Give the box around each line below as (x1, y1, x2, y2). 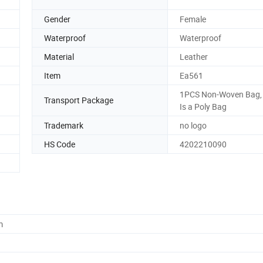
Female (180, 13, 206, 25)
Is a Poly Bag (180, 100, 227, 112)
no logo (180, 119, 207, 131)
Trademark (44, 119, 83, 131)
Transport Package (44, 95, 113, 106)
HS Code (44, 138, 75, 150)
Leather (180, 50, 208, 62)
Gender (44, 13, 70, 25)
